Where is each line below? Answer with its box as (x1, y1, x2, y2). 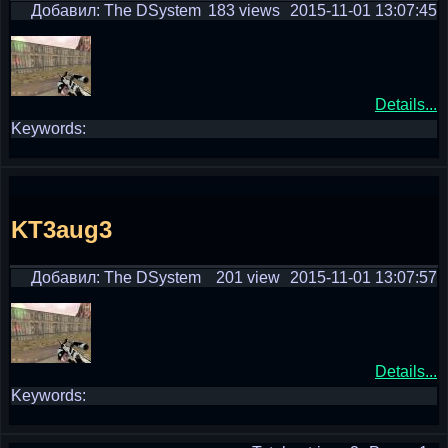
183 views (208, 2, 280, 19)
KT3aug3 (11, 215, 112, 243)
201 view (216, 269, 280, 286)
